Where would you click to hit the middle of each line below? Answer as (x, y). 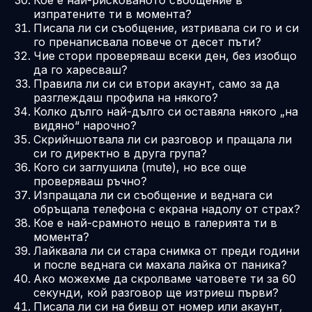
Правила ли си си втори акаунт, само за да (156, 83)
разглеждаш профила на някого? (126, 97)
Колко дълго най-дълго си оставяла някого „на (166, 111)
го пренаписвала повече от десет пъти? (147, 41)
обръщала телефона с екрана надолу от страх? (167, 209)
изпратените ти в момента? (112, 14)
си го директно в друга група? (120, 153)
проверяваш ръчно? (90, 181)
